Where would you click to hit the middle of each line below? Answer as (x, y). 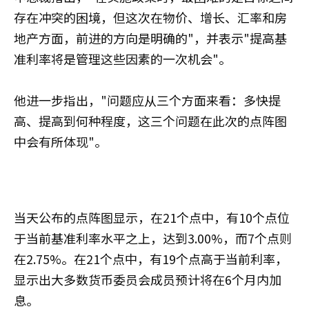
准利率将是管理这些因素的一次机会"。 (122, 58)
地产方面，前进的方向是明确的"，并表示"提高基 (150, 38)
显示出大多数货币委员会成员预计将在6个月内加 (148, 279)
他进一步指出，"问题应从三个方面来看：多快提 (147, 100)
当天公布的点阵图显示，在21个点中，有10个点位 (152, 217)
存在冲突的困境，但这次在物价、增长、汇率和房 (150, 17)
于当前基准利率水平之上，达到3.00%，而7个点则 (153, 238)
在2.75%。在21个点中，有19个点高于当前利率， (151, 258)
